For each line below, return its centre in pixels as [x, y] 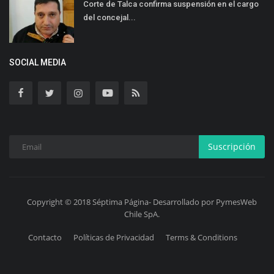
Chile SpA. [142, 214]
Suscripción [232, 147]
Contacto [45, 237]
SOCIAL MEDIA [38, 62]
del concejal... [109, 17]
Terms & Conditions [201, 237]
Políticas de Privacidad [113, 237]
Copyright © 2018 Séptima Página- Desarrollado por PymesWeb [142, 202]
